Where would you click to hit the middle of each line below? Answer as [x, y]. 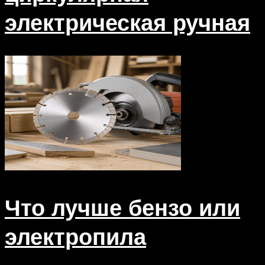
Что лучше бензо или [122, 207]
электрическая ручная [127, 22]
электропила [75, 236]
